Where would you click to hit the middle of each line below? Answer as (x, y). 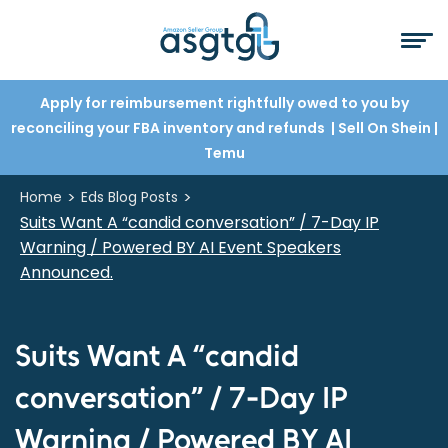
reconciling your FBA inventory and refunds (169, 128)
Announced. (66, 272)
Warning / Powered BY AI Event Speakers (180, 247)
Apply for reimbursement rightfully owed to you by (224, 103)
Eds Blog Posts (129, 197)
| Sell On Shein (380, 128)
